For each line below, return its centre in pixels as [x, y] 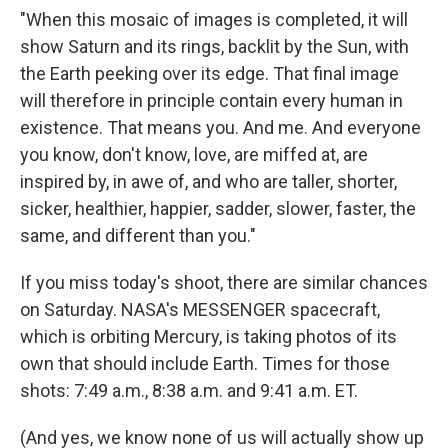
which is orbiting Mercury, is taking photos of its [208, 337]
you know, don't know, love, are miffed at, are [194, 155]
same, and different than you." [138, 236]
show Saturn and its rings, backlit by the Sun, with [214, 47]
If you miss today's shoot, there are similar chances [224, 283]
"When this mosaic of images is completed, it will [214, 20]
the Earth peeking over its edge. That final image [209, 74]
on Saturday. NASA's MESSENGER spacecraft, [200, 310]
